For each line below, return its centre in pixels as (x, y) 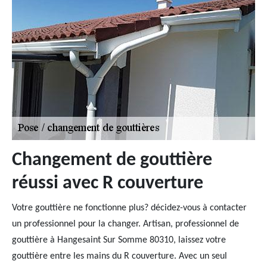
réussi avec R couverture (108, 184)
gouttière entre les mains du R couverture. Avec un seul (119, 256)
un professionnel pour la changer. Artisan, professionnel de (125, 224)
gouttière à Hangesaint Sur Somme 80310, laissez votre (119, 240)
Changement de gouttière (112, 160)
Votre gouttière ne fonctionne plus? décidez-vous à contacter (129, 208)
